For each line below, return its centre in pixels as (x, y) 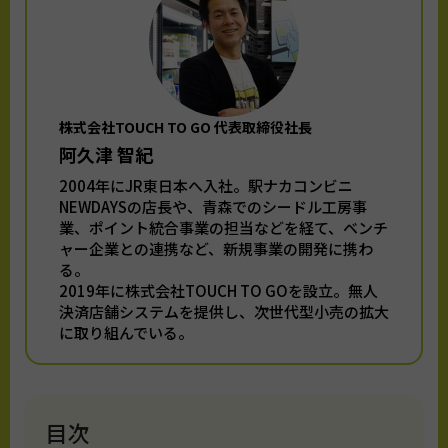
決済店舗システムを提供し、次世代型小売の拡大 (224, 312)
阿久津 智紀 (106, 154)
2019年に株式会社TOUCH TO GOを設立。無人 (218, 291)
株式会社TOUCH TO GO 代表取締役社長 (185, 127)
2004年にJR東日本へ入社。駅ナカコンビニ (206, 186)
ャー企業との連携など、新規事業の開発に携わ (216, 249)
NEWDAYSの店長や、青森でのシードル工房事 (213, 207)
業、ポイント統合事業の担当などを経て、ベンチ (223, 228)
